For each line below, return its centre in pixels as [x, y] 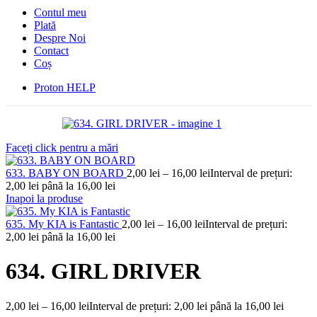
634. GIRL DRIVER [103, 271]
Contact [51, 50]
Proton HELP [65, 87]
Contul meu [60, 12]
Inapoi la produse [44, 198]
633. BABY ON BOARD [66, 173]
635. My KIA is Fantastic [64, 224]
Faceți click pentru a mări [62, 147]
